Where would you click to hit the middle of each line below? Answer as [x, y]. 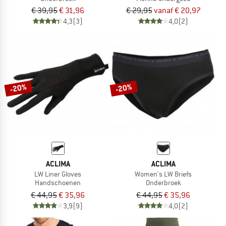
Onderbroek [163, 183]
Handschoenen [58, 183]
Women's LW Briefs [163, 174]
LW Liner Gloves [58, 174]
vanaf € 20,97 [177, 11]
